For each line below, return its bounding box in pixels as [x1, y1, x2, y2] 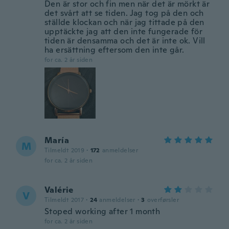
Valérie [44, 185, 74, 195]
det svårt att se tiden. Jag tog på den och [44, 8, 204, 18]
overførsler [147, 196, 179, 204]
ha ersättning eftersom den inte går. [44, 44, 185, 55]
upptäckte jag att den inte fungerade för [44, 26, 202, 37]
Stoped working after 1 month [44, 206, 161, 217]
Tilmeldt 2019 [44, 146, 85, 154]
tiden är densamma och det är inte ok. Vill [44, 35, 205, 46]
